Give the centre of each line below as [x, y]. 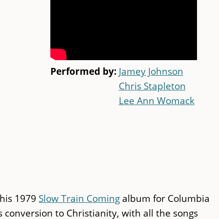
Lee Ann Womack [156, 101]
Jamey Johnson [151, 71]
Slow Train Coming [79, 198]
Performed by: [84, 71]
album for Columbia [165, 198]
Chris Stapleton [152, 86]
